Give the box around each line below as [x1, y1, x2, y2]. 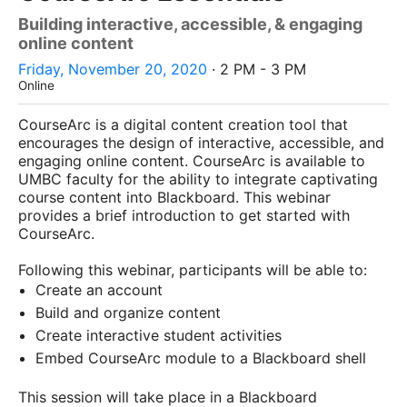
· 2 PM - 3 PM [207, 60, 306, 78]
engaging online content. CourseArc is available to [18, 151, 365, 170]
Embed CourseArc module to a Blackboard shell [35, 348, 367, 367]
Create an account [35, 280, 164, 299]
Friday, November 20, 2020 [18, 60, 207, 78]
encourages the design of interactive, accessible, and [18, 133, 384, 152]
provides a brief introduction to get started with [18, 205, 350, 224]
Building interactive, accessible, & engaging [18, 15, 362, 34]
